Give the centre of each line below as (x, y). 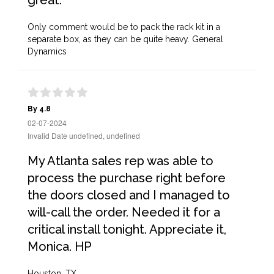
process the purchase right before (127, 178)
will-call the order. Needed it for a (124, 212)
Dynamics (47, 51)
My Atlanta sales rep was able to (120, 161)
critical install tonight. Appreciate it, (127, 229)
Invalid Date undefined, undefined (84, 135)
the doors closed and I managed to (129, 195)
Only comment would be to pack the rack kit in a (124, 27)
